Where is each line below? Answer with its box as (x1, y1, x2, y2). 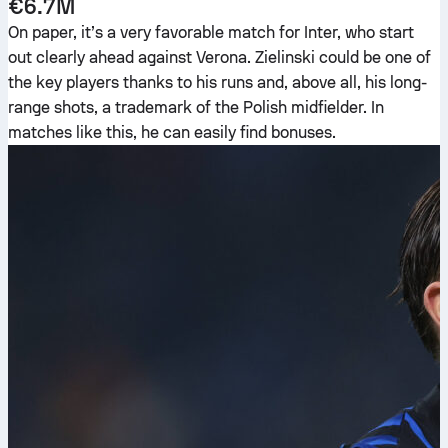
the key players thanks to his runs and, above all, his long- (8, 73, 427, 92)
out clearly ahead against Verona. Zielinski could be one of (8, 48, 431, 67)
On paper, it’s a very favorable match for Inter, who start (8, 23, 414, 42)
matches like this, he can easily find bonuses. (8, 123, 336, 142)
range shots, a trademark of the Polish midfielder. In (8, 98, 384, 117)
